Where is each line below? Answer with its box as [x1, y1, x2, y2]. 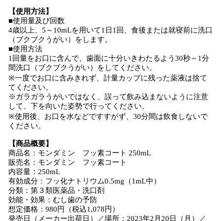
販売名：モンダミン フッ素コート [8, 158, 127, 166]
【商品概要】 [8, 140, 53, 147]
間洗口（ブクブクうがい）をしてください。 [8, 64, 156, 72]
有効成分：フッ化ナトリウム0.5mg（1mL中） [8, 177, 161, 185]
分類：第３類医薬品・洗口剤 [8, 186, 105, 194]
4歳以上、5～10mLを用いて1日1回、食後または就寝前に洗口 [8, 26, 213, 34]
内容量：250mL [8, 168, 60, 176]
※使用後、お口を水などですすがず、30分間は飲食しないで [8, 112, 208, 120]
